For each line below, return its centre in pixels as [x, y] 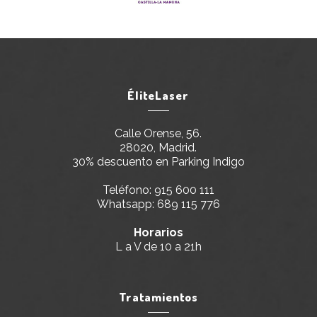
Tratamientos [158, 297]
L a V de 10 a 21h [158, 247]
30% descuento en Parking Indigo [158, 162]
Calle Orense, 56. [158, 133]
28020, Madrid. [158, 148]
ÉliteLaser [158, 95]
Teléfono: [128, 190]
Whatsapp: [127, 204]
